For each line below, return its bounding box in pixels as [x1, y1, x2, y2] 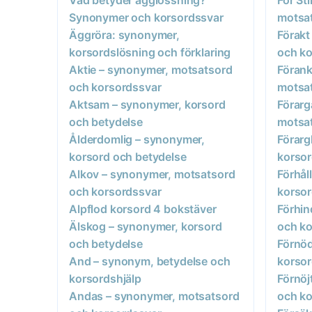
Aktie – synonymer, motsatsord [69, 62, 233, 77]
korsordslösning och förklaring [69, 45, 231, 59]
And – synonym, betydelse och [69, 253, 231, 268]
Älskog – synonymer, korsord [69, 219, 222, 233]
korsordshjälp [69, 271, 141, 286]
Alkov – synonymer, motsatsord [69, 166, 235, 181]
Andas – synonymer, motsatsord [69, 288, 240, 303]
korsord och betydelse [69, 149, 187, 164]
